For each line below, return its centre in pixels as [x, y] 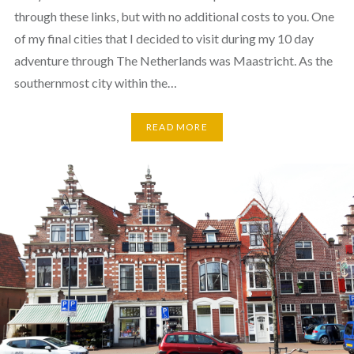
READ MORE [177, 127]
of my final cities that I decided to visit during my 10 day [164, 38]
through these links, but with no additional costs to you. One [174, 16]
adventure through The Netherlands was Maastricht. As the [173, 60]
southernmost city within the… [95, 82]
